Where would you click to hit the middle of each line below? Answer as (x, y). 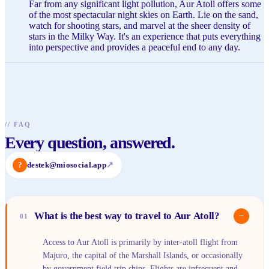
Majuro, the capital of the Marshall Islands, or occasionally (143, 255)
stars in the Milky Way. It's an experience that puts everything (145, 36)
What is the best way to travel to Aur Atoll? (127, 216)
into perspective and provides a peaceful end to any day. (134, 47)
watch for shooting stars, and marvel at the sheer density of (140, 25)
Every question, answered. (90, 142)
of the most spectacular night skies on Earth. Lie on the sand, (144, 14)
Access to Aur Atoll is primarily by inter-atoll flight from (140, 242)
